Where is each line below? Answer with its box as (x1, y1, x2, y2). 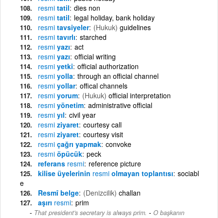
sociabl (178, 168, 199, 178)
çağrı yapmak (55, 139, 101, 149)
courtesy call (83, 119, 122, 129)
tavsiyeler (55, 22, 89, 32)
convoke (106, 139, 131, 149)
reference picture (89, 158, 141, 168)
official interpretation (109, 90, 171, 100)
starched (80, 32, 107, 42)
